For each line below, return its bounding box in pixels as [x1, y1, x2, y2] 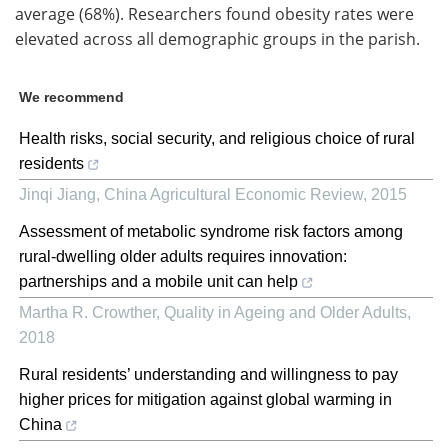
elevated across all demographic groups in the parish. [15, 27, 420, 49]
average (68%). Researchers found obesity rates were [15, 2, 414, 24]
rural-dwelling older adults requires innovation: [19, 247, 347, 265]
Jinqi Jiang [19, 185, 96, 203]
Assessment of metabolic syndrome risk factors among [19, 222, 403, 240]
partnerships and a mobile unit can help [19, 272, 298, 290]
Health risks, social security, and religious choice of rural [19, 129, 415, 147]
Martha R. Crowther [19, 303, 156, 321]
